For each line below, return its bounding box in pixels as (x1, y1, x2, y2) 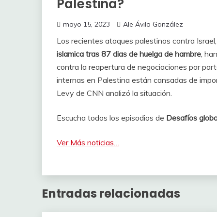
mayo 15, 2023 (63, 20, 110, 29)
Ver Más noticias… (57, 138, 119, 147)
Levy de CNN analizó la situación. (57, 88, 172, 98)
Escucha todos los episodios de (57, 113, 166, 123)
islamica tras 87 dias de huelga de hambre (57, 49, 201, 59)
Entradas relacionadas (42, 185, 180, 201)
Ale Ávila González (123, 20, 183, 29)
